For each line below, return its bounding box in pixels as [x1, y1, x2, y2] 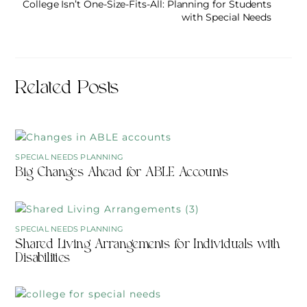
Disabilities [15, 252, 70, 267]
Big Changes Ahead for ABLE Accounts [15, 167, 228, 181]
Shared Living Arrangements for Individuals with [15, 238, 280, 253]
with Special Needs [182, 11, 272, 24]
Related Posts [15, 79, 119, 100]
